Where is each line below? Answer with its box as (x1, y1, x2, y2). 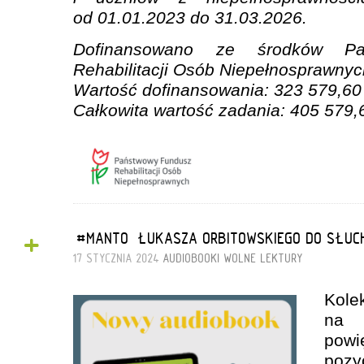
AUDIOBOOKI (163, 251, 220, 266)
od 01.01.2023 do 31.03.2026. (73, 7, 307, 27)
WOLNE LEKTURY (224, 251, 303, 266)
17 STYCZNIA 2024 (73, 251, 163, 266)
